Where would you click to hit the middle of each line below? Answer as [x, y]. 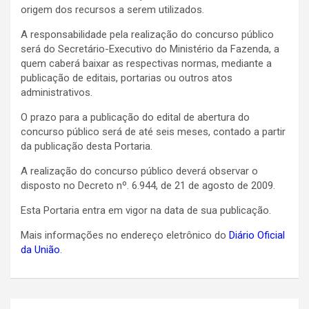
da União [40, 249]
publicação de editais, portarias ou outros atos [127, 78]
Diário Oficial [257, 235]
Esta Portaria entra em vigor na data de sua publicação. [146, 210]
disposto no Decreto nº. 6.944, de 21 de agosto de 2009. [148, 185]
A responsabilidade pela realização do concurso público [147, 34]
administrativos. [57, 92]
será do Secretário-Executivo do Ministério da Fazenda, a [150, 49]
